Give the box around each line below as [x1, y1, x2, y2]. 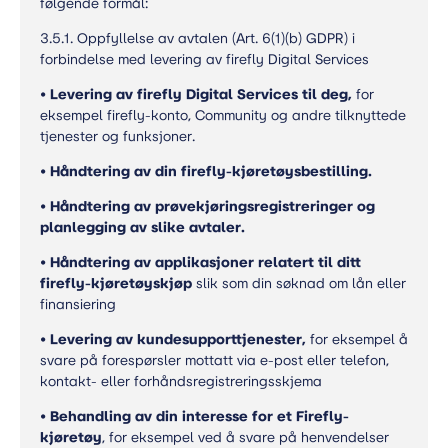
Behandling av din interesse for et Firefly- [50, 408, 349, 425]
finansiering [40, 296, 116, 313]
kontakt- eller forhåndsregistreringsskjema [40, 373, 322, 390]
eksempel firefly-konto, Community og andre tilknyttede [40, 107, 406, 124]
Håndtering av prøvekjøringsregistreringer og [50, 198, 375, 215]
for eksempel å [306, 331, 408, 348]
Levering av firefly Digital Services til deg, [50, 86, 352, 103]
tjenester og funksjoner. [40, 128, 195, 145]
